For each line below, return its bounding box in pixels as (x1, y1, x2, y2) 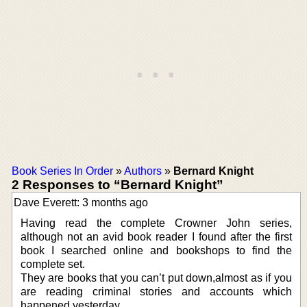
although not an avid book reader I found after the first (21, 230, 292, 243)
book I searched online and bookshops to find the (21, 244, 292, 256)
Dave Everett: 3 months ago (14, 196, 148, 208)
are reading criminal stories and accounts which (21, 285, 292, 297)
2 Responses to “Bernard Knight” (12, 177, 223, 192)
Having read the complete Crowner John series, (21, 217, 292, 229)
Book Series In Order (12, 164, 113, 177)
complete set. (21, 258, 85, 270)
